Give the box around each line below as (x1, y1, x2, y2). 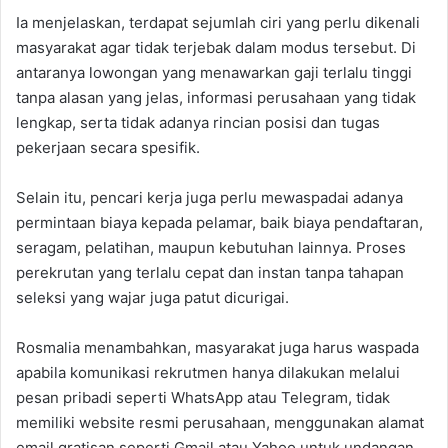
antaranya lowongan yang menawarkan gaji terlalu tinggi (16, 63, 412, 83)
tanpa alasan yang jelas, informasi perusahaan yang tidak (16, 88, 416, 108)
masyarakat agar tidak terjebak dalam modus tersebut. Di (16, 38, 416, 58)
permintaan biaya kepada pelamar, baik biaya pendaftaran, (16, 213, 423, 233)
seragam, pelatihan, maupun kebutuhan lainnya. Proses (16, 238, 406, 258)
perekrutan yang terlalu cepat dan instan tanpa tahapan (16, 263, 404, 283)
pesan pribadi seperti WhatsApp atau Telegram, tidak (16, 388, 390, 408)
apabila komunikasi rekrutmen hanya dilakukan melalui (16, 363, 400, 383)
